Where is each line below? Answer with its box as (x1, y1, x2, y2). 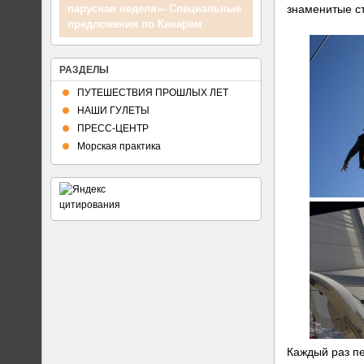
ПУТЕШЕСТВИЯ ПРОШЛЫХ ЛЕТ (77, 87, 228, 98)
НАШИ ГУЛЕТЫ (77, 105, 149, 116)
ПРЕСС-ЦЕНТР (77, 123, 149, 134)
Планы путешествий (67, 18, 173, 30)
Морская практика (77, 141, 161, 152)
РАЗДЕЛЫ (59, 64, 109, 76)
